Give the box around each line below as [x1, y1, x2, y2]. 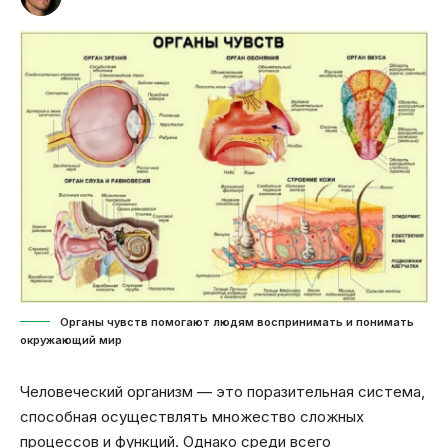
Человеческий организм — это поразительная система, [20, 381, 425, 401]
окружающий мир [20, 332, 122, 347]
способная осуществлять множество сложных [20, 406, 364, 426]
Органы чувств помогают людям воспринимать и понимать [60, 314, 414, 329]
